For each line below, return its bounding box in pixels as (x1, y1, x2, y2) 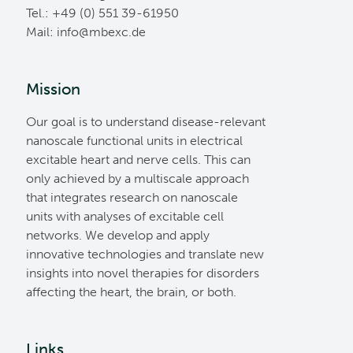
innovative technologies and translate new (26, 247, 264, 262)
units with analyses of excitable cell (26, 209, 224, 224)
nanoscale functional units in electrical (26, 133, 243, 148)
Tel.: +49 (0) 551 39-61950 (26, 6, 179, 20)
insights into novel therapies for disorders (26, 266, 259, 281)
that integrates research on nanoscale (26, 190, 238, 205)
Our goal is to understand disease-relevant (26, 114, 266, 129)
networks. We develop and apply (26, 228, 210, 243)
